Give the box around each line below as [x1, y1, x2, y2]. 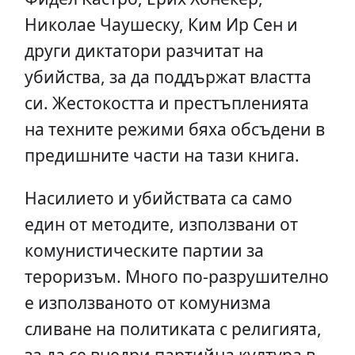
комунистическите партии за [24, 238, 264, 261]
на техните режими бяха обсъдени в [24, 116, 325, 140]
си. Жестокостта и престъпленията [24, 90, 309, 114]
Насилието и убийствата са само [24, 185, 292, 209]
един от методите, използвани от [24, 212, 298, 235]
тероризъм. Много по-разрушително [24, 264, 329, 288]
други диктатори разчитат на [24, 38, 264, 62]
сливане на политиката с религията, [24, 316, 322, 340]
